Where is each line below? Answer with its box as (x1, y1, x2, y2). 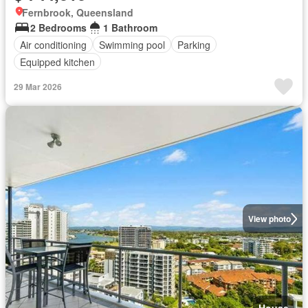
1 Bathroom (103, 21, 157, 34)
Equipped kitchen (20, 54, 95, 69)
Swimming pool (99, 37, 165, 52)
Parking (177, 37, 210, 52)
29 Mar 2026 (14, 80, 62, 93)
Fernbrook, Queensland (22, 5, 133, 19)
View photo (247, 212, 291, 225)
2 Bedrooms (30, 21, 87, 34)
